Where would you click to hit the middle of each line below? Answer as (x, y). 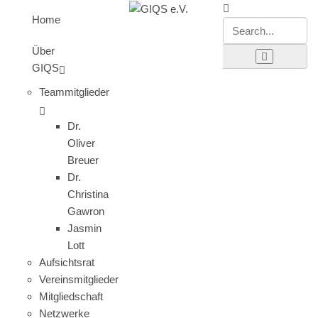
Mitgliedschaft (71, 296)
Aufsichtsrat (67, 262)
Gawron (86, 211)
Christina (88, 194)
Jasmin (84, 228)
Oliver (81, 143)
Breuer (83, 160)
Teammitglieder (74, 92)
